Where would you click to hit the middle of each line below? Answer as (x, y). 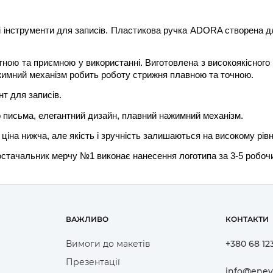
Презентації (93, 262)
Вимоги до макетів (108, 244)
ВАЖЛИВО (87, 219)
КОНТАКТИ (247, 219)
